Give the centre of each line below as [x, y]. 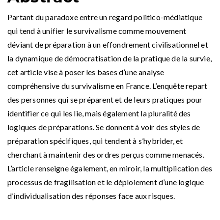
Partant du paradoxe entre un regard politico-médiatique [105, 17]
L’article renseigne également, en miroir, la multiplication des [110, 168]
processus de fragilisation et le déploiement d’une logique [106, 182]
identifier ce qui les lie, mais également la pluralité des [99, 113]
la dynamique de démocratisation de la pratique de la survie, [110, 58]
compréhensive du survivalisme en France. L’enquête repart [108, 85]
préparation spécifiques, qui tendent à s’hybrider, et [95, 140]
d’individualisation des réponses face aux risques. [91, 195]
